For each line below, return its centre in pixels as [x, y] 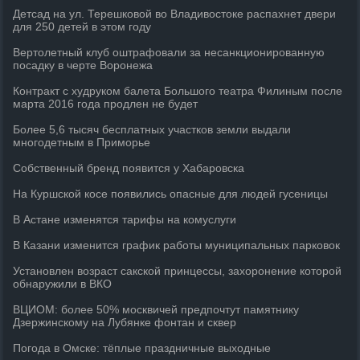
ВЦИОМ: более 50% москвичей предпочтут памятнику [156, 309]
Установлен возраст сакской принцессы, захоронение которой [178, 271]
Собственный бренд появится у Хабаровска [129, 168]
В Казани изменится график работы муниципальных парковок [177, 245]
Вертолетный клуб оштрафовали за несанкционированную [169, 52]
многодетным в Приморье [82, 142]
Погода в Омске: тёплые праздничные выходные [142, 348]
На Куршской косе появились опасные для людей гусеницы [171, 194]
